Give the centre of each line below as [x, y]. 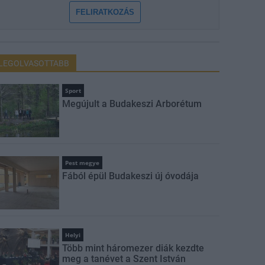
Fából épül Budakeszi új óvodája [131, 176]
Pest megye [83, 163]
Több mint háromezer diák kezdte [133, 248]
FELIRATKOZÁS [105, 12]
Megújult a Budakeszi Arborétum [132, 104]
